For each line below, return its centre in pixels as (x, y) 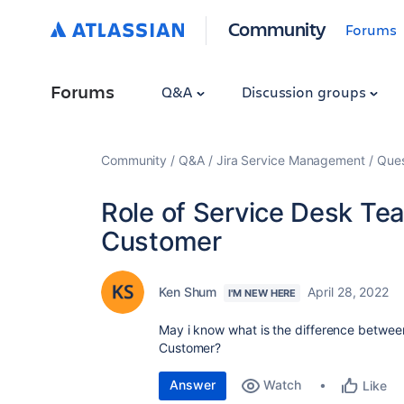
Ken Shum (188, 292)
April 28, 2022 (349, 292)
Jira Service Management (290, 160)
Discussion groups (305, 92)
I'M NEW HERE (262, 293)
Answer (193, 385)
